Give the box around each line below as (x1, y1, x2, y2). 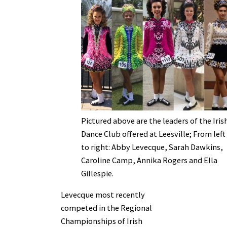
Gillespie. (81, 168, 113, 178)
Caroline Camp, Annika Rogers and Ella (81, 155, 217, 165)
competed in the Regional (61, 203, 152, 213)
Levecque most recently (61, 190, 145, 200)
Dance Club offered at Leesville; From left (81, 128, 225, 139)
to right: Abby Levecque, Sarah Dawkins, (81, 141, 223, 152)
